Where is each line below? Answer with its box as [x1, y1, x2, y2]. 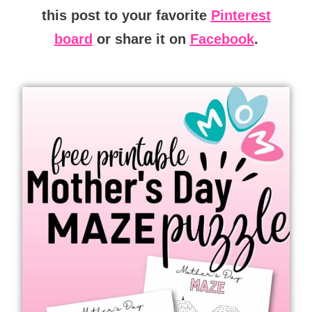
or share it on [92, 31, 190, 47]
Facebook [189, 31, 254, 47]
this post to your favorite [41, 7, 211, 23]
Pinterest [210, 7, 271, 23]
